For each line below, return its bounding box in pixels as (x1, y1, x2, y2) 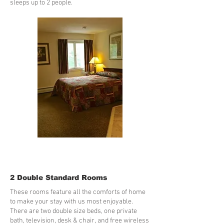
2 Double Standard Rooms (10, 173, 107, 181)
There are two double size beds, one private (10, 207, 137, 215)
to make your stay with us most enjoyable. (10, 197, 133, 206)
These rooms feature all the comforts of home (10, 188, 145, 196)
